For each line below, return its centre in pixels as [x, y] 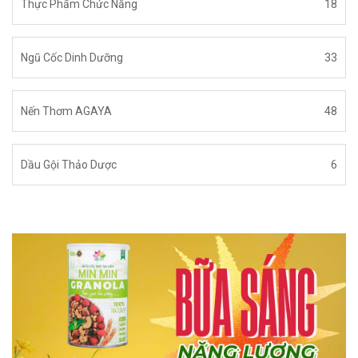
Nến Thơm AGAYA [66, 111]
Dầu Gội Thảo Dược [69, 165]
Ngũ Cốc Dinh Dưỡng [72, 58]
